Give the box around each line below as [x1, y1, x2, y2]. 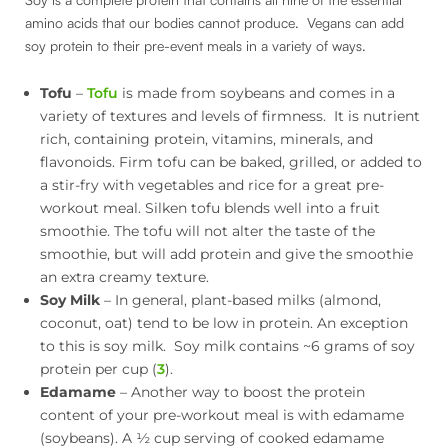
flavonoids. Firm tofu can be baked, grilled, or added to [40, 152, 422, 171]
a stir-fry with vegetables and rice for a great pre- [40, 175, 384, 194]
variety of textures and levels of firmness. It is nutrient [40, 106, 420, 125]
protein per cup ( [40, 359, 157, 378]
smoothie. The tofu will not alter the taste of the [40, 221, 375, 240]
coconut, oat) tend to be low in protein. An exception [40, 313, 408, 332]
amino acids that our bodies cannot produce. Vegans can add [25, 14, 404, 32]
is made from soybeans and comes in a [118, 83, 395, 102]
